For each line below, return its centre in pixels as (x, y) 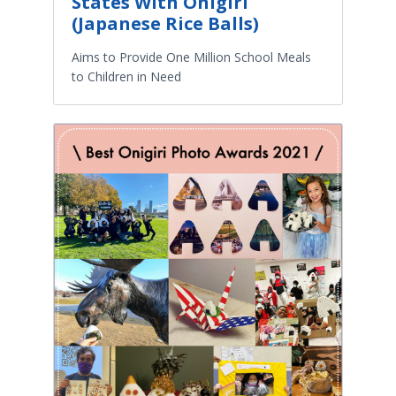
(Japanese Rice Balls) (165, 23)
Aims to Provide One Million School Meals (191, 57)
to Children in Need (126, 76)
